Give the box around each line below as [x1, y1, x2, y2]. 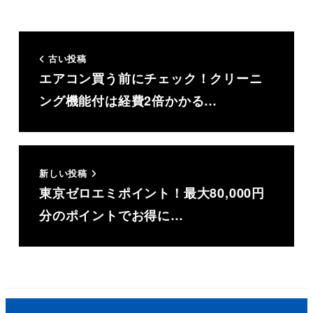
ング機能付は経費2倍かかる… [38, 92, 218, 110]
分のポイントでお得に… [38, 206, 184, 225]
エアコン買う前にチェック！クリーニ [38, 69, 263, 88]
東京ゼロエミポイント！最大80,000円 [38, 184, 265, 203]
